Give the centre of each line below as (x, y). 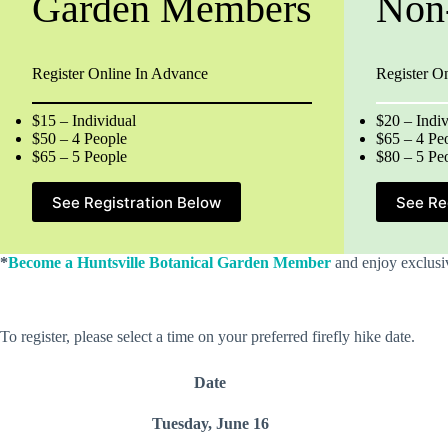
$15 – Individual (84, 120)
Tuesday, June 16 (210, 423)
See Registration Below (136, 202)
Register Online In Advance (120, 73)
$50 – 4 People (79, 138)
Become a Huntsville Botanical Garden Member (169, 262)
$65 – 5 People (79, 156)
